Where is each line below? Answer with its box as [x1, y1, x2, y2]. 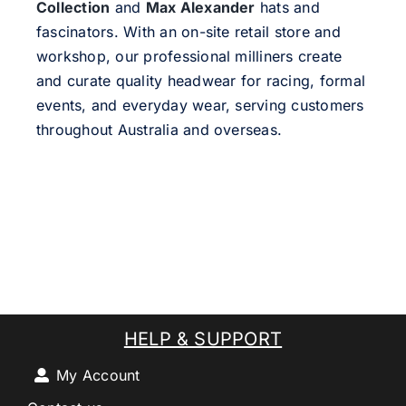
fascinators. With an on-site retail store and [35, 23, 341, 42]
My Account [56, 366, 140, 385]
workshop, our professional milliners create [35, 47, 343, 66]
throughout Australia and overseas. [35, 121, 283, 140]
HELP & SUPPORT [123, 328, 283, 351]
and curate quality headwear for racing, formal [35, 72, 366, 91]
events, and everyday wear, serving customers [35, 96, 364, 115]
